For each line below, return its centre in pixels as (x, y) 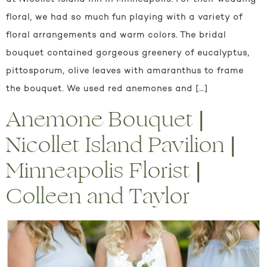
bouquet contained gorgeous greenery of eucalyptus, (128, 54)
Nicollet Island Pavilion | (121, 145)
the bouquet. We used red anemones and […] (107, 89)
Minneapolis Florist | (104, 171)
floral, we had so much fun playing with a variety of (124, 18)
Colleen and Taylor (98, 197)
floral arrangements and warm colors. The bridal (116, 36)
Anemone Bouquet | (105, 120)
